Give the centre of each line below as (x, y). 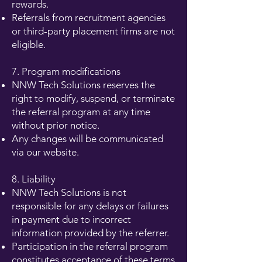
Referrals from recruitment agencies (89, 18)
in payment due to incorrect (71, 219)
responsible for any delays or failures (90, 206)
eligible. (29, 44)
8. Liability (34, 179)
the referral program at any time (81, 112)
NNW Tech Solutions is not (69, 192)
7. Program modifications (66, 71)
